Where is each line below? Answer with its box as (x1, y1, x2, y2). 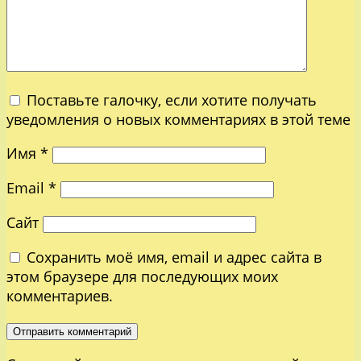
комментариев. (6, 285, 113, 305)
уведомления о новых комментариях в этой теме (6, 109, 351, 129)
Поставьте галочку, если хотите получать (27, 89, 317, 110)
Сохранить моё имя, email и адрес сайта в (27, 247, 322, 267)
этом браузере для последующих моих (6, 266, 278, 286)
